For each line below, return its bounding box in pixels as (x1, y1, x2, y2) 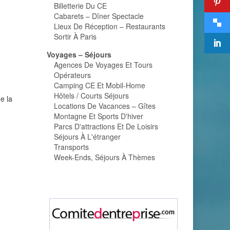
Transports (54, 142, 89, 152)
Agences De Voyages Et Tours (54, 60, 152, 70)
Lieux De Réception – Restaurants (54, 21, 165, 31)
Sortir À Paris (54, 31, 97, 42)
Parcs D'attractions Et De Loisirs (54, 121, 158, 131)
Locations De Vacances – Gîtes (54, 101, 156, 111)
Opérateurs (54, 70, 91, 80)
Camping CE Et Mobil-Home (54, 80, 145, 90)
